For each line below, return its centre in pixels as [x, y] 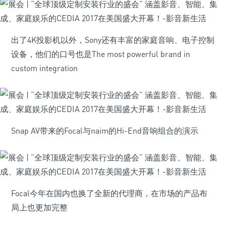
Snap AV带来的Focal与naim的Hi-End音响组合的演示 [105, 131]
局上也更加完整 [39, 207]
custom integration [44, 68]
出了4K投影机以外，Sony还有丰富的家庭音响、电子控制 [113, 40]
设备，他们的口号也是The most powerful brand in [101, 54]
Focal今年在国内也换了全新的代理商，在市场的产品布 [109, 193]
